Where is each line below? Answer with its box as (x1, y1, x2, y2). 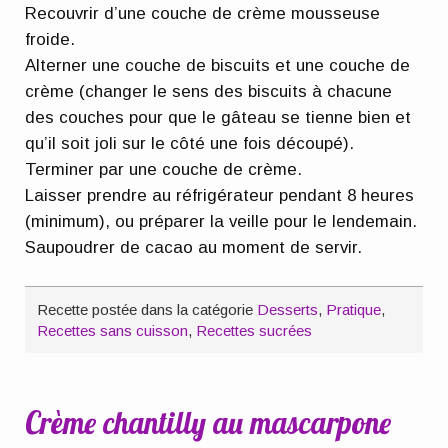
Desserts (257, 301, 319, 319)
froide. (25, 29, 76, 49)
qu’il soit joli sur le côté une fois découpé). (25, 133, 355, 153)
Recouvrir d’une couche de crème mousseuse (25, 3, 381, 23)
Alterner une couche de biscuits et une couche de (25, 55, 411, 75)
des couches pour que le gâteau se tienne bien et (25, 107, 412, 127)
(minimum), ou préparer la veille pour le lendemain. (25, 211, 418, 231)
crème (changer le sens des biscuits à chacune (25, 81, 393, 101)
